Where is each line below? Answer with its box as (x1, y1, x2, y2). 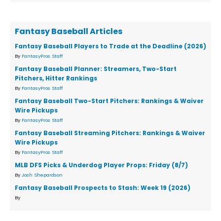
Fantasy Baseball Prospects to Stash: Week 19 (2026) (15, 184, 190, 192)
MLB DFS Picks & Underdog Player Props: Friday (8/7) (15, 161, 188, 170)
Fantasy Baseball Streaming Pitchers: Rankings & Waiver (15, 129, 205, 138)
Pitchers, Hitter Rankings (15, 74, 97, 83)
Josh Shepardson (22, 172, 63, 179)
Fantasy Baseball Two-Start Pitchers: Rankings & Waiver (15, 97, 204, 106)
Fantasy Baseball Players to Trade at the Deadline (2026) (15, 42, 206, 51)
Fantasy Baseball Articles (15, 26, 122, 37)
